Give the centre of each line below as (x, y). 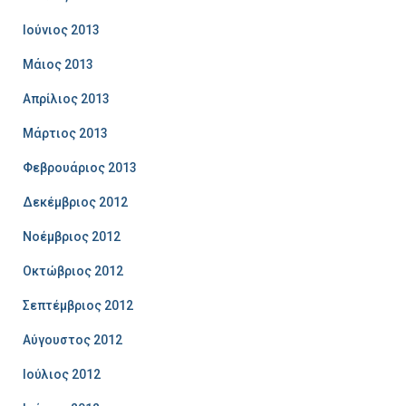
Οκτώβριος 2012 (73, 271)
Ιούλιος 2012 (62, 374)
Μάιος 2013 (58, 64)
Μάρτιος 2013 (65, 133)
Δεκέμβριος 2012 (75, 202)
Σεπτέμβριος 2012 (78, 305)
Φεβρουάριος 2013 (80, 167)
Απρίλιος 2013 (66, 98)
